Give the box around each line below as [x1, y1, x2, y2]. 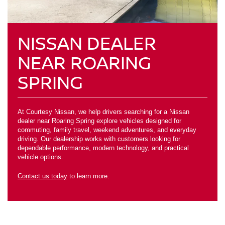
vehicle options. [18, 153, 63, 161]
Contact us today [18, 172, 67, 180]
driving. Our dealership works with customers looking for [18, 135, 180, 143]
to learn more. [67, 172, 109, 180]
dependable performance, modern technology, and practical [18, 144, 189, 152]
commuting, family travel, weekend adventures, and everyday [18, 126, 196, 134]
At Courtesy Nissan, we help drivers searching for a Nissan [18, 108, 189, 116]
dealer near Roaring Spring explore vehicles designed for [18, 117, 181, 125]
